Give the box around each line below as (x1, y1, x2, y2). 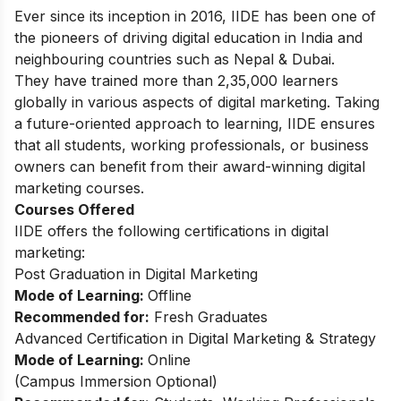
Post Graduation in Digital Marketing (14, 264, 258, 283)
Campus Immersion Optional (20, 371, 212, 390)
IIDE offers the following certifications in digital (14, 221, 328, 240)
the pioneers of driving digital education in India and (14, 28, 363, 47)
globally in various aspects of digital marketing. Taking (14, 92, 380, 111)
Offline (148, 286, 192, 304)
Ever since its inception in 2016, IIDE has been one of (14, 6, 376, 25)
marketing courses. (14, 178, 144, 197)
